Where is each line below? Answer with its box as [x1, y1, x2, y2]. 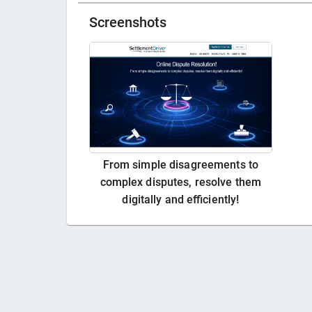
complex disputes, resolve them [100, 175, 262, 189]
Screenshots [89, 15, 166, 31]
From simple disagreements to [102, 158, 258, 172]
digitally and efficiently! [122, 193, 240, 207]
